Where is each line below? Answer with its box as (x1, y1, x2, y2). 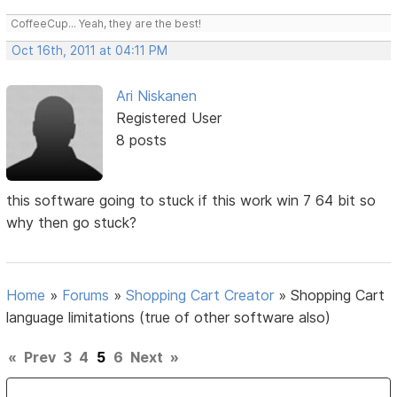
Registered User (115, 109, 222, 128)
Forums (62, 286, 110, 305)
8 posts (115, 131, 167, 150)
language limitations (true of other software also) (6, 308, 331, 327)
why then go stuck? (6, 214, 137, 232)
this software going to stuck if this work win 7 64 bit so (6, 191, 377, 210)
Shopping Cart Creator (126, 286, 275, 305)
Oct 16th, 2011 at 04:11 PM (12, 43, 168, 58)
